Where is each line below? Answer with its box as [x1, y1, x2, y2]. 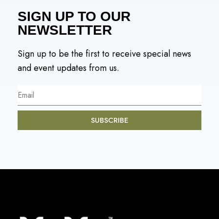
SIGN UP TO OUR [17, 9, 131, 24]
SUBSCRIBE [90, 114, 129, 126]
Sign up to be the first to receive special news [17, 47, 191, 60]
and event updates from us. [17, 62, 119, 74]
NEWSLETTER [17, 22, 112, 38]
